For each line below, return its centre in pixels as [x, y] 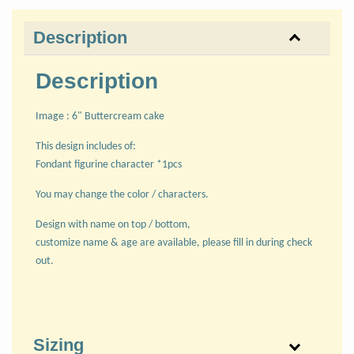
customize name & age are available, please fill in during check [174, 243]
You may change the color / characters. [122, 194]
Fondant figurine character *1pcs [109, 164]
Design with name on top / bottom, [113, 224]
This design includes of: [86, 146]
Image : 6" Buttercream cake [100, 116]
